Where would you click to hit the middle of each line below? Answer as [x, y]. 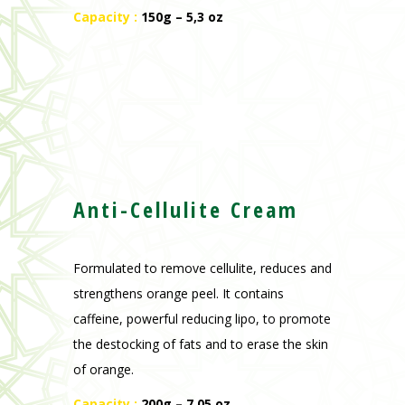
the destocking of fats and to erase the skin [200, 344]
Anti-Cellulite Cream [185, 210]
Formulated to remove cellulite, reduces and [202, 268]
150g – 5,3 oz [182, 17]
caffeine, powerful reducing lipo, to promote [202, 319]
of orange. [103, 370]
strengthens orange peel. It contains [178, 294]
